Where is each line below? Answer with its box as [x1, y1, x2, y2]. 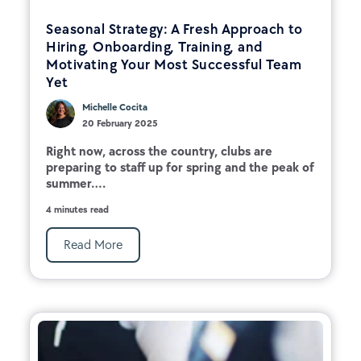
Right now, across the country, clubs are [46, 143, 272, 159]
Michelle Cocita [82, 101, 147, 113]
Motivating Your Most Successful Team [46, 55, 301, 73]
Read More [64, 236, 122, 252]
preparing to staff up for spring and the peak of [46, 159, 313, 175]
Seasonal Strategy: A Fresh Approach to [46, 19, 302, 38]
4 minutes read [46, 203, 109, 215]
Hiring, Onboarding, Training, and [46, 37, 263, 56]
